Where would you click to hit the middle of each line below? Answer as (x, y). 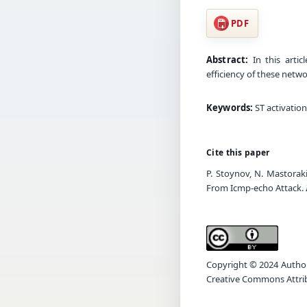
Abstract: (228, 59)
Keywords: (230, 107)
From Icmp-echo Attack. (256, 187)
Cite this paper (238, 152)
